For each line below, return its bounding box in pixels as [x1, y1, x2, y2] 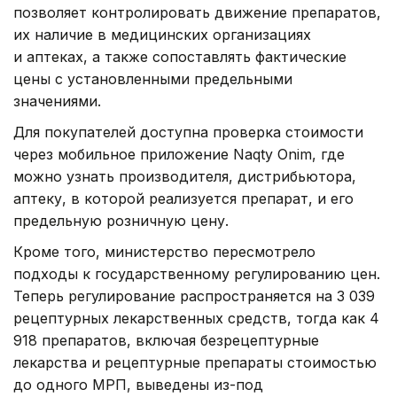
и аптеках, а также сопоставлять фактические [13, 47, 346, 66]
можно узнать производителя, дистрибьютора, [13, 167, 356, 185]
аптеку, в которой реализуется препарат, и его [13, 189, 354, 207]
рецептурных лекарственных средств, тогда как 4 [13, 308, 379, 327]
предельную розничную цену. [13, 211, 229, 230]
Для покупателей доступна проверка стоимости [13, 122, 363, 141]
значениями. [13, 91, 101, 110]
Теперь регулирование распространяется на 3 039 [13, 286, 375, 305]
